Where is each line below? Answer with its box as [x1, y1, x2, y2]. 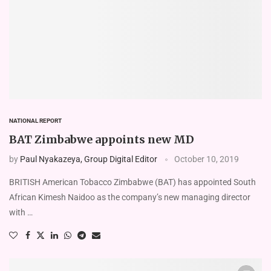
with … [9, 207, 33, 217]
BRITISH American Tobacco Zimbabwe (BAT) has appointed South [9, 177, 256, 187]
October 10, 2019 [174, 154, 239, 164]
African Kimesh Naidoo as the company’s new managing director [9, 192, 250, 202]
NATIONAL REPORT [9, 117, 62, 124]
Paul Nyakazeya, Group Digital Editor [20, 154, 157, 164]
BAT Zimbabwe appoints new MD [9, 132, 194, 146]
